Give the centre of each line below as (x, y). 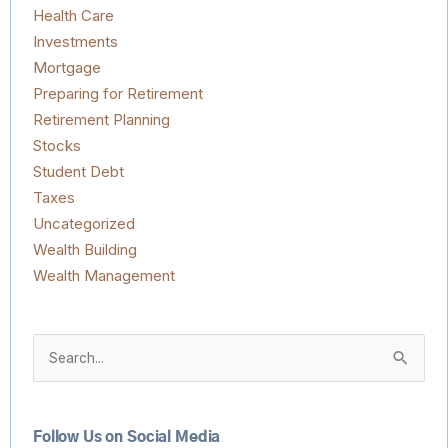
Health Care (73, 15)
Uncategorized (84, 223)
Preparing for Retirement (118, 93)
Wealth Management (104, 275)
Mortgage (67, 67)
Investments (75, 41)
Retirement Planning (101, 119)
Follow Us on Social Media (127, 437)
